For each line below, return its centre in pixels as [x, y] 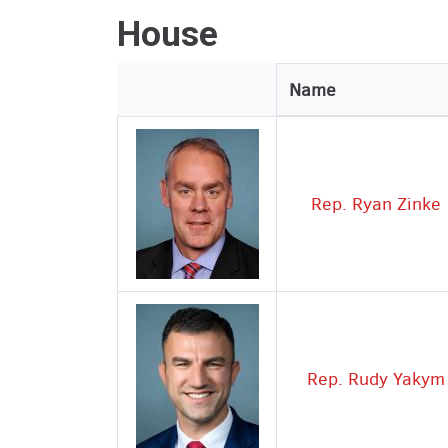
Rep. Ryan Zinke [375, 203]
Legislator [170, 89]
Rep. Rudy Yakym [375, 378]
